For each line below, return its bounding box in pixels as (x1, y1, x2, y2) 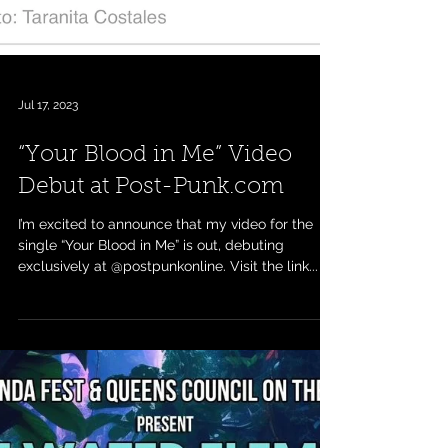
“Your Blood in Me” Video (18, 168, 292, 191)
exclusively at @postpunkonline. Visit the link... (18, 282, 318, 298)
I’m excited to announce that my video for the (18, 240, 313, 256)
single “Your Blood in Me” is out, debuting (18, 261, 284, 277)
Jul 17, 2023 (18, 122, 78, 136)
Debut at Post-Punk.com (18, 200, 284, 223)
